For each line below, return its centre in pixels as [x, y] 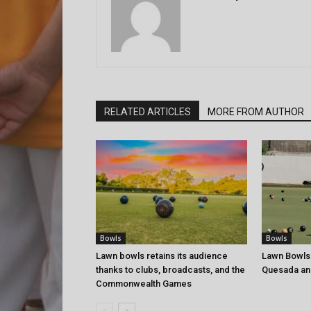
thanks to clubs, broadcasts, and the [170, 270]
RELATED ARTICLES [148, 112]
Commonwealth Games [144, 284]
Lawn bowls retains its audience [162, 256]
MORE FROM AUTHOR [256, 112]
